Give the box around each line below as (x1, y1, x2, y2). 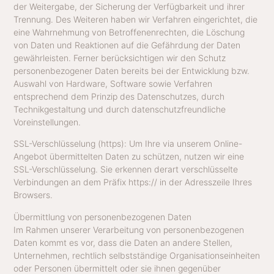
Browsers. (13, 190, 53, 201)
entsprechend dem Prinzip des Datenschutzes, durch (13, 91, 225, 102)
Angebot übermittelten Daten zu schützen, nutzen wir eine (13, 151, 245, 162)
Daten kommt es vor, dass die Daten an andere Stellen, (13, 237, 233, 248)
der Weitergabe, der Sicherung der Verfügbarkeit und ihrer (13, 1, 245, 12)
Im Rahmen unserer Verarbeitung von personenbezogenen (13, 224, 245, 235)
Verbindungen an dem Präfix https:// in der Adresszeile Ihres (13, 177, 253, 188)
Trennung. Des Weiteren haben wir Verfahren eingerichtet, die (13, 14, 258, 25)
